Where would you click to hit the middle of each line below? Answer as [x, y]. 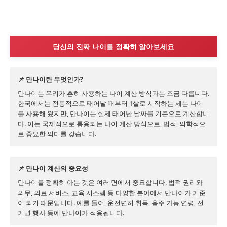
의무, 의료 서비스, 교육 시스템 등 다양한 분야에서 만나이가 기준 [112, 193]
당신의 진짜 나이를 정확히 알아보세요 [113, 46]
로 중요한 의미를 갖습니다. [57, 134]
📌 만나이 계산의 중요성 [53, 168]
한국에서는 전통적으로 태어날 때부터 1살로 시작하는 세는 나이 [110, 103]
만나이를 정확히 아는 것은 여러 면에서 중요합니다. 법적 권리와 [110, 182]
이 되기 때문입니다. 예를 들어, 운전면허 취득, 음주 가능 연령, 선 [111, 203]
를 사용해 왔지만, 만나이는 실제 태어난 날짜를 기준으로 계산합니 [113, 113]
